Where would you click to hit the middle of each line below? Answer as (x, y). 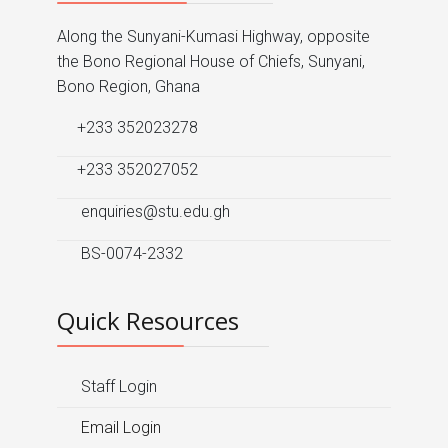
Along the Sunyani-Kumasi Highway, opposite (213, 37)
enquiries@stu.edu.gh (153, 212)
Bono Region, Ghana (128, 87)
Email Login (119, 428)
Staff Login (117, 387)
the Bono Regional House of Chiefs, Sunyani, (211, 62)
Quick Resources (148, 321)
